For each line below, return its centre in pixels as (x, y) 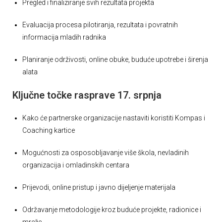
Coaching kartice (49, 131)
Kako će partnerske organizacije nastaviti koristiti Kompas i (114, 118)
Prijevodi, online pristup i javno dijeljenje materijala (99, 188)
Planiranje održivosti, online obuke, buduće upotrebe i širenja (115, 60)
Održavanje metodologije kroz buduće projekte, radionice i (112, 210)
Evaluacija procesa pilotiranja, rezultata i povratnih (100, 25)
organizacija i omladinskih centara (76, 165)
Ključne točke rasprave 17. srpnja (87, 95)
